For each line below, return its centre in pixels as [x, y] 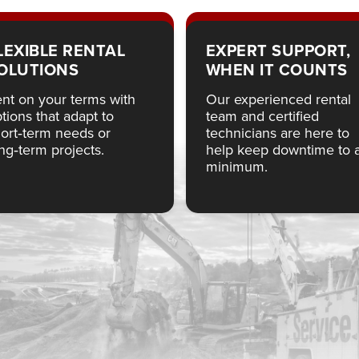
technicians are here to [277, 133]
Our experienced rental [278, 99]
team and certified [262, 116]
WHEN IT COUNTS [276, 69]
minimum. [236, 166]
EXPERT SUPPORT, [278, 50]
